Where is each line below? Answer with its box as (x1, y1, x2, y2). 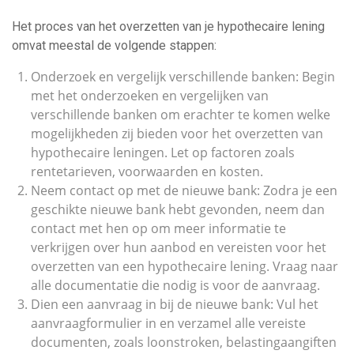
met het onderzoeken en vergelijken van (31, 87, 269, 104)
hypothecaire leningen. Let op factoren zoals (31, 144, 295, 161)
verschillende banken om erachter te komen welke (31, 106, 330, 123)
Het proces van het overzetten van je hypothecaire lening (12, 19, 325, 34)
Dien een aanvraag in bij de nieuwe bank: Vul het (31, 296, 318, 313)
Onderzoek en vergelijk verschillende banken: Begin (31, 68, 335, 85)
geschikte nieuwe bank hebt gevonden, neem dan (31, 201, 325, 218)
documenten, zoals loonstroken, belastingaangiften (31, 333, 337, 351)
